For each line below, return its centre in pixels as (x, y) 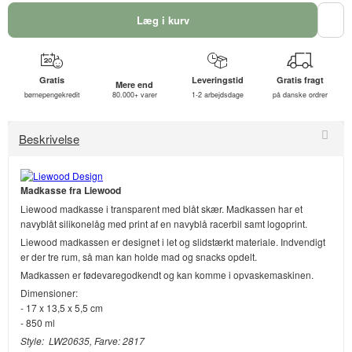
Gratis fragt (300, 80)
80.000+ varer (134, 95)
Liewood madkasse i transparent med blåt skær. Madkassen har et (161, 209)
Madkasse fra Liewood (71, 191)
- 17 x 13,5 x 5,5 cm (62, 308)
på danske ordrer (300, 95)
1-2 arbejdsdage (217, 95)
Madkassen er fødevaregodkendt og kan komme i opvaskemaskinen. (168, 275)
